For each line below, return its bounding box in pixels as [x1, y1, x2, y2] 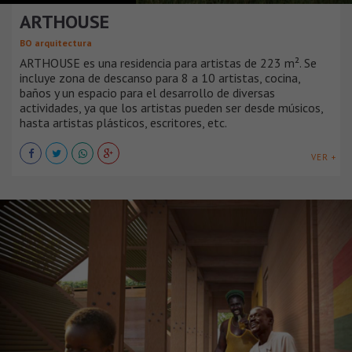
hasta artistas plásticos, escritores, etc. [20, 115, 227, 131]
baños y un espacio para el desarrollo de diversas [20, 85, 275, 101]
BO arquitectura [20, 37, 92, 49]
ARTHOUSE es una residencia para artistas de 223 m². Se [20, 55, 317, 71]
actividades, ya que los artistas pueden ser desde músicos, [20, 100, 323, 116]
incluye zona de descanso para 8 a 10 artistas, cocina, [20, 70, 300, 86]
